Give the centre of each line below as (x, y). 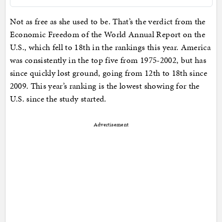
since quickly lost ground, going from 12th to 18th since (109, 73)
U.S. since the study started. (58, 99)
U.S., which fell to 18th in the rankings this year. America (110, 47)
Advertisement (111, 125)
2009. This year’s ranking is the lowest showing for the (105, 86)
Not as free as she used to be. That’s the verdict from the (108, 22)
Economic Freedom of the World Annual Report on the (108, 34)
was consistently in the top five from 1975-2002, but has (108, 60)
